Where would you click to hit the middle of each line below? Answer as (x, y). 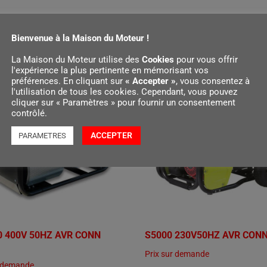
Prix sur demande (177, 254)
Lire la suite (170, 29)
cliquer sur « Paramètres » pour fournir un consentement (123, 103)
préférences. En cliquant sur (68, 81)
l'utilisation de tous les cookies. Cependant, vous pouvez (124, 92)
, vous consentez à (213, 81)
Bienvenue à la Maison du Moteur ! (80, 38)
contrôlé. (29, 113)
